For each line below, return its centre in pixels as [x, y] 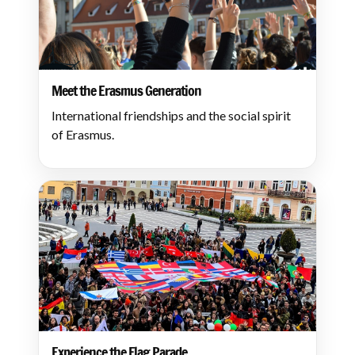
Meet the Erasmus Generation [126, 90]
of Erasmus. [83, 134]
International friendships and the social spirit [171, 115]
